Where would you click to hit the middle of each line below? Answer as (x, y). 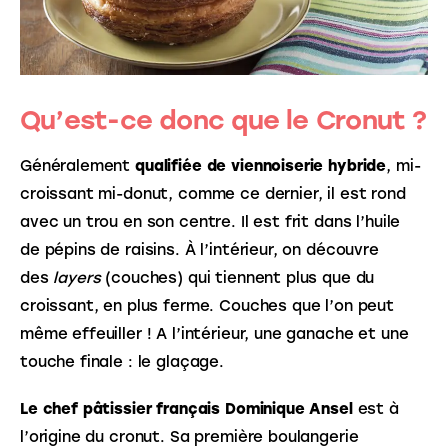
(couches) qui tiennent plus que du (242, 277)
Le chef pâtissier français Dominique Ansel (186, 409)
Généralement (78, 165)
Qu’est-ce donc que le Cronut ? (223, 119)
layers (79, 277)
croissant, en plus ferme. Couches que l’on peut (209, 305)
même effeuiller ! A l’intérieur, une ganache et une (217, 333)
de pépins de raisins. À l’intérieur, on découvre (202, 249)
